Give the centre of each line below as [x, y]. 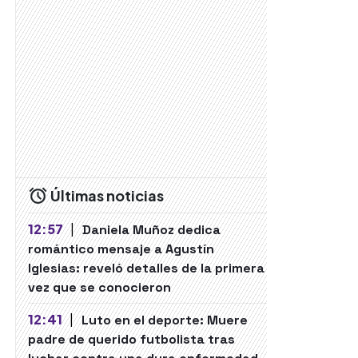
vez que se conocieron [99, 287]
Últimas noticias [106, 195]
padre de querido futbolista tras [131, 339]
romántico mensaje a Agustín [121, 249]
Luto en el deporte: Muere [164, 320]
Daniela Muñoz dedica [151, 230]
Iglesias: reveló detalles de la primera [146, 268]
